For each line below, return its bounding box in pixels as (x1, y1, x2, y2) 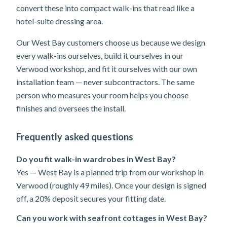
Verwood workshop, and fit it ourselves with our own (16, 64, 197, 73)
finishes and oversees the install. (16, 103, 126, 113)
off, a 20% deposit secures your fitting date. (16, 194, 166, 203)
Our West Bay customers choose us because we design (16, 37, 205, 47)
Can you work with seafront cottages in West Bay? (16, 213, 207, 222)
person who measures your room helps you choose (16, 90, 188, 100)
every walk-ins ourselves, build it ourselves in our (16, 51, 183, 60)
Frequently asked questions (16, 131, 133, 142)
